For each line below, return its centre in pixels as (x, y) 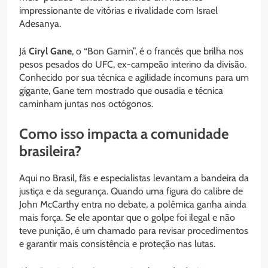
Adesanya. (40, 24)
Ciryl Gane (50, 51)
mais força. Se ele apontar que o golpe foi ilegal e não (127, 218)
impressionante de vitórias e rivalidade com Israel (118, 11)
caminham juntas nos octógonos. (86, 104)
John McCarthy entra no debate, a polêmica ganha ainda (133, 205)
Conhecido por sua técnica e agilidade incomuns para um (134, 78)
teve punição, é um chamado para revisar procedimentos (134, 231)
